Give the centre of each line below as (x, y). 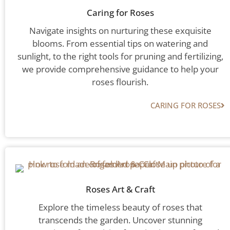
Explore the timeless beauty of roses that (120, 207)
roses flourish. (120, 82)
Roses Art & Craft (120, 189)
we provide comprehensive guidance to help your (120, 69)
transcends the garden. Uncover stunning (120, 220)
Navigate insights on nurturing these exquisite (120, 31)
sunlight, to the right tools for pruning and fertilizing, (120, 56)
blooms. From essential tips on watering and (120, 44)
